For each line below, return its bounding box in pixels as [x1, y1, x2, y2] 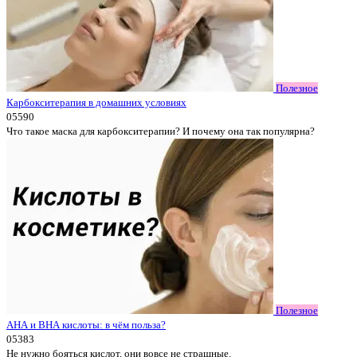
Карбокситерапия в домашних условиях [6, 96, 186, 108]
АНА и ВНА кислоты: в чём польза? [6, 319, 166, 331]
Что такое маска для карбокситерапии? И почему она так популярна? [6, 125, 315, 137]
